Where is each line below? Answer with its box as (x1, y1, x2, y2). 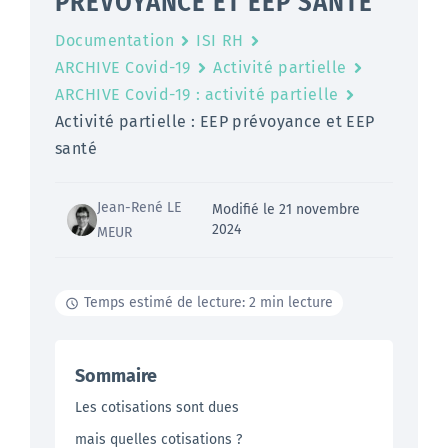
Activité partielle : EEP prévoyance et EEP (55, 112, 375, 132)
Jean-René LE (96, 199, 181, 217)
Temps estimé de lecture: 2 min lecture (84, 294, 333, 312)
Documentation (55, 31, 175, 51)
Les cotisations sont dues (75, 399, 239, 417)
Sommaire (75, 365, 157, 388)
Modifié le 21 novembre (211, 201, 360, 219)
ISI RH (196, 31, 244, 51)
